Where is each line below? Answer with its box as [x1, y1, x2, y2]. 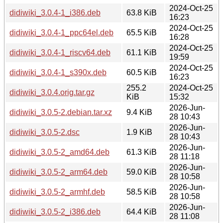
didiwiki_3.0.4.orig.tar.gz [9, 88, 95, 97]
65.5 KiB [126, 28, 157, 37]
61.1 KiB [126, 48, 157, 57]
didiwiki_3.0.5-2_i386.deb [9, 207, 101, 216]
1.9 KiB [126, 127, 152, 136]
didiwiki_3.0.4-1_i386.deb [9, 8, 101, 17]
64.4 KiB [126, 207, 157, 216]
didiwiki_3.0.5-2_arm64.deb [9, 167, 108, 176]
